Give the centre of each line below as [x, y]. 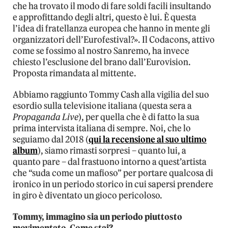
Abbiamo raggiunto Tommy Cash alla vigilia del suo [111, 95]
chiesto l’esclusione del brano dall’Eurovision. [102, 62]
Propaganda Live [46, 117]
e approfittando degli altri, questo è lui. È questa [105, 18]
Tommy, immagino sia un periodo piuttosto [97, 217]
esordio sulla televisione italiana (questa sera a [102, 106]
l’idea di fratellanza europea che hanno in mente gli [111, 29]
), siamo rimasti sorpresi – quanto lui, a [112, 151]
